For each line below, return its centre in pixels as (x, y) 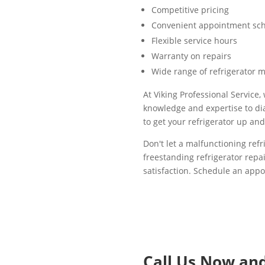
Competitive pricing (190, 9)
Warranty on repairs (191, 56)
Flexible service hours (194, 40)
